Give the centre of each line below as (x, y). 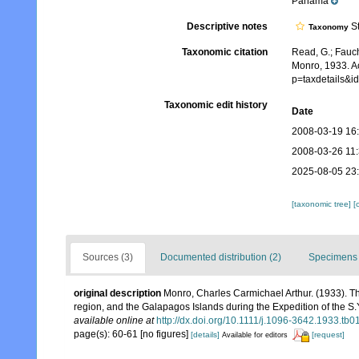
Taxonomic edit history (216, 105)
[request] (328, 335)
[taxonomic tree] (322, 204)
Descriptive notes (227, 27)
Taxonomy (328, 27)
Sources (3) (108, 258)
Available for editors (255, 335)
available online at (114, 321)
